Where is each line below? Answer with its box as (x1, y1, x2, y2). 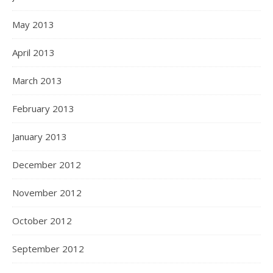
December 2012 (12, 158, 81, 171)
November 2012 (12, 186, 82, 199)
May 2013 (12, 18, 54, 30)
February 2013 (12, 102, 74, 115)
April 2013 (12, 46, 55, 58)
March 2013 (12, 74, 62, 87)
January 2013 (12, 130, 67, 143)
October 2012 (12, 214, 72, 227)
